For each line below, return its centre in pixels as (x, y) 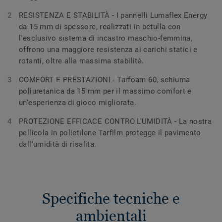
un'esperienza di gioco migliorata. (78, 102)
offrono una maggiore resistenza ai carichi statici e (108, 49)
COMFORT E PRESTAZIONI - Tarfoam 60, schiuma (105, 80)
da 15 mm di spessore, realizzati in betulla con (100, 27)
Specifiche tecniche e (111, 198)
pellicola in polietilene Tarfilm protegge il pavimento (110, 133)
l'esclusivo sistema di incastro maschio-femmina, (106, 38)
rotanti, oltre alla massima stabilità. (82, 61)
